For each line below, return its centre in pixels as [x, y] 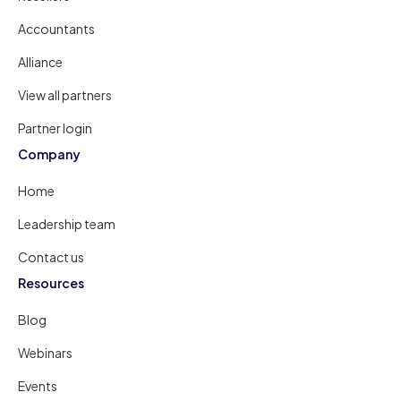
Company [50, 154]
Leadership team [67, 223]
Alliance [41, 61]
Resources [51, 282]
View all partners [65, 94]
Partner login [55, 128]
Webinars [46, 352]
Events [38, 385]
